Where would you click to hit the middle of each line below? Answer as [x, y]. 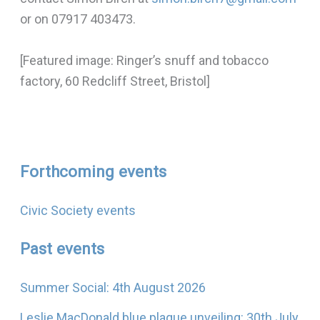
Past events [62, 248]
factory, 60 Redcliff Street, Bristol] [115, 81]
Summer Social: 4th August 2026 [112, 288]
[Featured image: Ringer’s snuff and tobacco [144, 60]
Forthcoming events [93, 171]
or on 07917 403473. [77, 19]
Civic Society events [77, 210]
